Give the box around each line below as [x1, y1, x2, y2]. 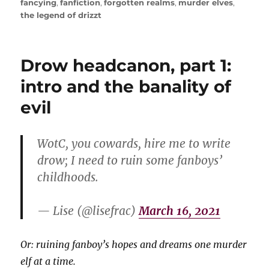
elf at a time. [20, 255, 76, 267]
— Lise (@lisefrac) [37, 203, 139, 218]
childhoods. [37, 169, 99, 184]
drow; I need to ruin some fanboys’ [37, 153, 223, 168]
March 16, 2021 [139, 203, 221, 218]
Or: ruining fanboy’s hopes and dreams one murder [20, 238, 247, 250]
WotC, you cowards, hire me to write [37, 136, 231, 151]
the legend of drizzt [20, 10, 102, 20]
